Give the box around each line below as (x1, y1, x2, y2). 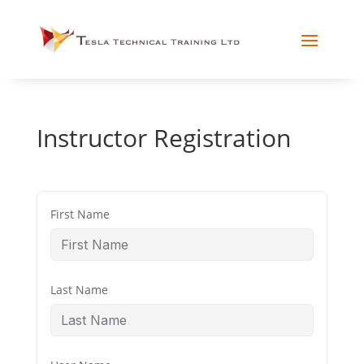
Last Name (50, 281, 108, 297)
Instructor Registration (36, 120, 291, 154)
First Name (50, 206, 110, 222)
